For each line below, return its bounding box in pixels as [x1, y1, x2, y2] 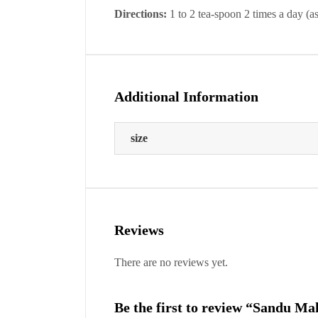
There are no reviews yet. [114, 256, 228, 268]
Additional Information [114, 88, 258, 104]
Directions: [114, 7, 167, 20]
